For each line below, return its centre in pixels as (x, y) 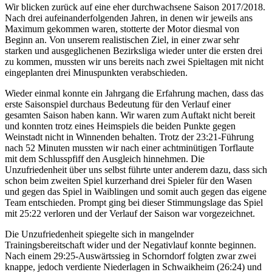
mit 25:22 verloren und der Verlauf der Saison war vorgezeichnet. (130, 213)
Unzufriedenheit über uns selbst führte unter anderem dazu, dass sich (136, 169)
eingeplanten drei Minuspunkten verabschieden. (96, 72)
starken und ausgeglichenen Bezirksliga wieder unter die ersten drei (134, 50)
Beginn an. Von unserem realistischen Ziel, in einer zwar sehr (122, 39)
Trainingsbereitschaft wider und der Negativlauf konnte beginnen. (131, 245)
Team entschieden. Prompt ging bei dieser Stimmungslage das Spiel (134, 202)
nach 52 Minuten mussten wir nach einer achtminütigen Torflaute (129, 148)
